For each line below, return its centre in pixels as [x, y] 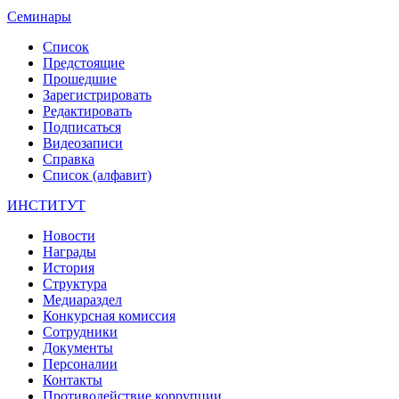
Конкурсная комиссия [109, 315]
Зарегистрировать [97, 94]
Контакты [73, 379]
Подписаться [82, 126]
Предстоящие [84, 62]
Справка [69, 159]
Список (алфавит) [97, 175]
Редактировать [87, 110]
